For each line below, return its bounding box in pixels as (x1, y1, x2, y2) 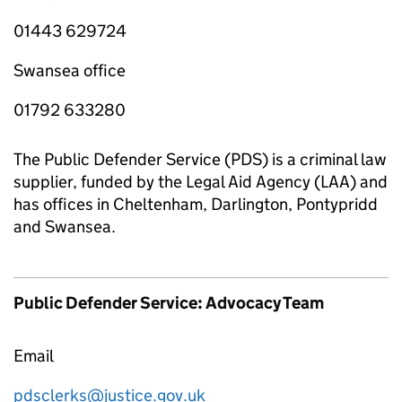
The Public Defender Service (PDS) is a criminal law (13, 148, 387, 170)
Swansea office (13, 59, 126, 81)
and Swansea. (13, 215, 116, 237)
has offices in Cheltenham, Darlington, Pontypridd (13, 193, 378, 214)
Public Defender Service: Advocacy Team (13, 292, 324, 313)
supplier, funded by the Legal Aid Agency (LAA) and (13, 170, 388, 192)
